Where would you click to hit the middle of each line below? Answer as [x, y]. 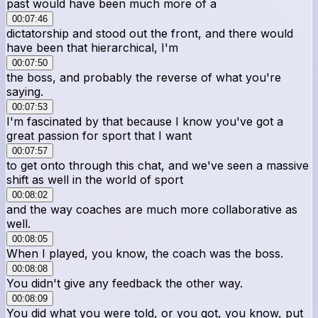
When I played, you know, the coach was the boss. [145, 253]
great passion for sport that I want [99, 135]
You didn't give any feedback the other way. [125, 283]
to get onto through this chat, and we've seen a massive [158, 165]
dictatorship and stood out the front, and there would [150, 33]
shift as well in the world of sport [95, 179]
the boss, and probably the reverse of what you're [144, 77]
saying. [25, 91]
